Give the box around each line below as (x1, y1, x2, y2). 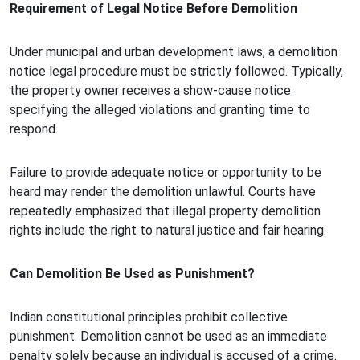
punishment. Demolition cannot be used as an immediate (10, 329, 327, 345)
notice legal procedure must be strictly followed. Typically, (10, 63, 343, 80)
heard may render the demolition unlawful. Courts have (10, 184, 316, 200)
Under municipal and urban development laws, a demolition (10, 44, 337, 60)
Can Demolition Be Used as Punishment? (10, 266, 255, 282)
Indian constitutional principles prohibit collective (10, 309, 288, 325)
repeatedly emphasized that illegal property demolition (10, 203, 321, 219)
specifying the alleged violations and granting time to (10, 102, 310, 118)
